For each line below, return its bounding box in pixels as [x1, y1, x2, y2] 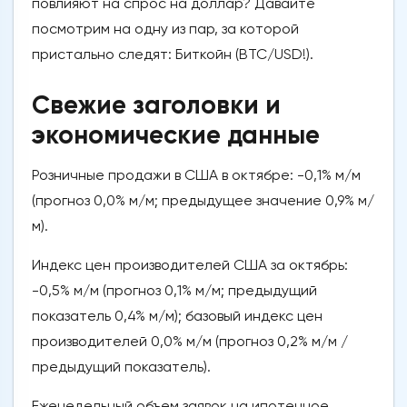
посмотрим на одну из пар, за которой [32, 20, 299, 38]
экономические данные [32, 120, 320, 151]
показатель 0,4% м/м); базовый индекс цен [32, 307, 323, 325]
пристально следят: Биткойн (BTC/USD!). [32, 45, 313, 64]
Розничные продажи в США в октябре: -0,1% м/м [32, 166, 361, 184]
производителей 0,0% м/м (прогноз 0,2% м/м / [32, 333, 348, 351]
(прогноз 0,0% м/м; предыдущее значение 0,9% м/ [32, 192, 374, 210]
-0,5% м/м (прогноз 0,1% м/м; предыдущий [32, 282, 317, 300]
